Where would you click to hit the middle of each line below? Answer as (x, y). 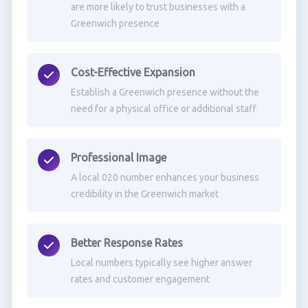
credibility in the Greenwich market (144, 194)
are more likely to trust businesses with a (158, 7)
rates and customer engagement (140, 279)
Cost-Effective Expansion (133, 72)
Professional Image (118, 157)
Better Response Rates (126, 243)
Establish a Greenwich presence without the (165, 92)
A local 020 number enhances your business (165, 177)
